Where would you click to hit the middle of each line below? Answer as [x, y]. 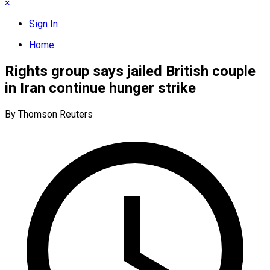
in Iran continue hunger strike [100, 88]
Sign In [43, 24]
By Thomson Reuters [49, 114]
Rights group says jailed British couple [130, 71]
